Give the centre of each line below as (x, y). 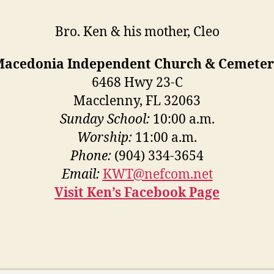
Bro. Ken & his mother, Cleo (137, 32)
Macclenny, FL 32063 (137, 102)
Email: (80, 175)
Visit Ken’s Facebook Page (137, 193)
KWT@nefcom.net (157, 175)
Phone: (91, 157)
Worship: (105, 138)
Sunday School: (105, 120)
